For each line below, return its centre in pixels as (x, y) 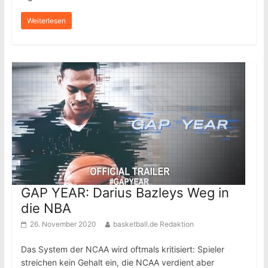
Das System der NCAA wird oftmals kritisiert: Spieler (122, 249)
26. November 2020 (63, 224)
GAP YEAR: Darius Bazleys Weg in (125, 193)
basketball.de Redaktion (153, 224)
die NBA (46, 208)
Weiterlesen (46, 21)
